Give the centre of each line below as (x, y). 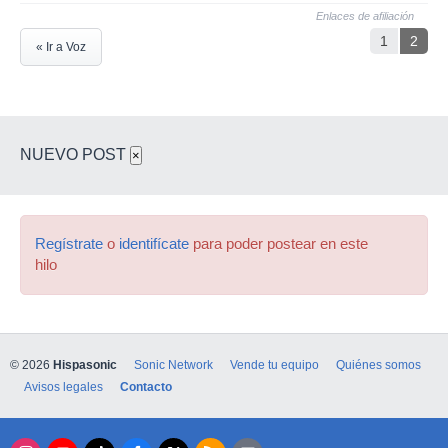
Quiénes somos (378, 365)
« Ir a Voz (61, 47)
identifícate (154, 244)
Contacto (146, 387)
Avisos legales (63, 387)
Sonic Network (173, 365)
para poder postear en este (278, 244)
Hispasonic (85, 365)
